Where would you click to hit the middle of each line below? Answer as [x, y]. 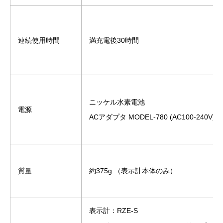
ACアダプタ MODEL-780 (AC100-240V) [152, 117]
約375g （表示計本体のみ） [133, 170]
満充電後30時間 [114, 40]
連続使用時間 [39, 40]
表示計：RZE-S [113, 210]
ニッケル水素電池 [117, 102]
